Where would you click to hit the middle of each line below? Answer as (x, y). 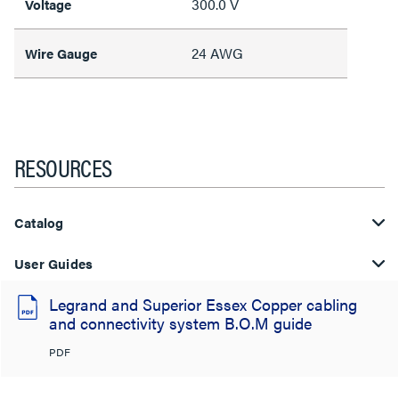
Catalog (39, 222)
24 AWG (217, 53)
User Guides (54, 263)
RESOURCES (63, 167)
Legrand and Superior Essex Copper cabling (203, 304)
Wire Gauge (61, 53)
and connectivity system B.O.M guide (180, 323)
